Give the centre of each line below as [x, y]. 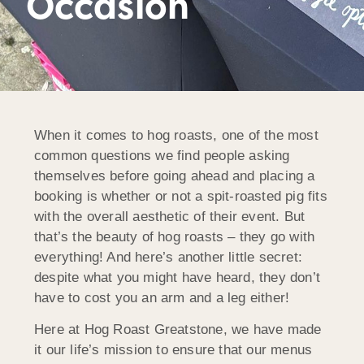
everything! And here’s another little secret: [169, 257]
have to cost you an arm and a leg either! [162, 297]
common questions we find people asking [162, 155]
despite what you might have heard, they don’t [178, 277]
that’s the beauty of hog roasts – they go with [175, 236]
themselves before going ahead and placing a [175, 175]
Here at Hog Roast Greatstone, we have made [178, 330]
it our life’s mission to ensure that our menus [173, 350]
